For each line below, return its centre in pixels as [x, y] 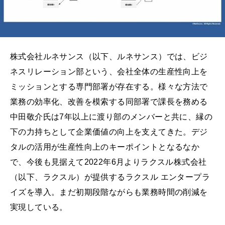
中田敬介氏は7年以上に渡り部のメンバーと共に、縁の [111, 117]
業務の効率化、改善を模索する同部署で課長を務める [109, 102]
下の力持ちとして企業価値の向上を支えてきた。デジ [109, 132]
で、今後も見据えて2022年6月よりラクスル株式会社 [108, 162]
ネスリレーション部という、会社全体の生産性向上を [109, 72]
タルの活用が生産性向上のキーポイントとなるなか [105, 147]
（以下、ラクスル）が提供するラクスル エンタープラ [110, 177]
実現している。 [39, 207]
